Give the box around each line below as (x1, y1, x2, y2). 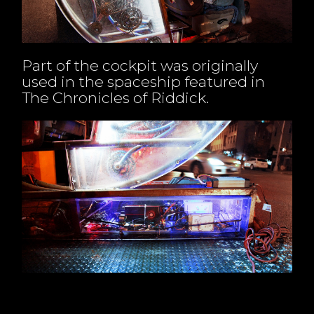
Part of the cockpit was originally (22, 55, 259, 74)
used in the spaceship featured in (22, 71, 266, 90)
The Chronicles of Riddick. (22, 88, 210, 107)
